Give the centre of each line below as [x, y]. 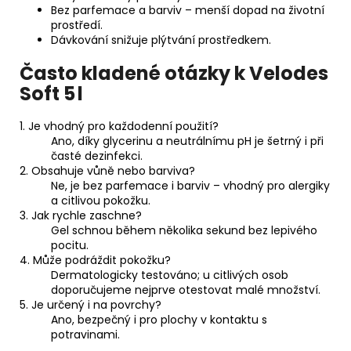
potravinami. [85, 335]
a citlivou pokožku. [101, 201]
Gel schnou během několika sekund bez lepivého [184, 231]
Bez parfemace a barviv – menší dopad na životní [188, 10]
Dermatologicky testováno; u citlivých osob [170, 275]
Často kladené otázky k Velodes [174, 73]
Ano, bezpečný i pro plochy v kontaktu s [159, 320]
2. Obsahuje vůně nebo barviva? [107, 171]
